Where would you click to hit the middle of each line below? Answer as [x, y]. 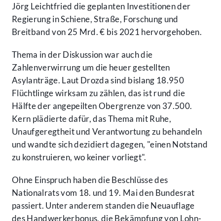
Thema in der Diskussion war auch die [82, 55]
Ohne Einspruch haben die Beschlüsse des [90, 180]
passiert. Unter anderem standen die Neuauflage [103, 206]
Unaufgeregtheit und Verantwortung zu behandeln [107, 132]
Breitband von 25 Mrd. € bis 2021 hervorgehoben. [107, 32]
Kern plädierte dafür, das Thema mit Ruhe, [92, 119]
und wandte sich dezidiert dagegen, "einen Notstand [110, 145]
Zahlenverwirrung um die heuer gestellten [91, 68]
